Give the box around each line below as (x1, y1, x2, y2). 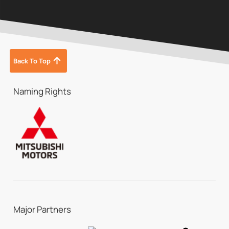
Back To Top (13, 56, 51, 65)
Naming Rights (13, 85, 71, 97)
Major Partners (13, 203, 71, 215)
